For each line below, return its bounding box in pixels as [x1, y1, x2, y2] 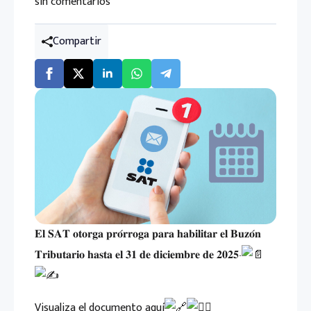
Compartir [53, 32, 101, 51]
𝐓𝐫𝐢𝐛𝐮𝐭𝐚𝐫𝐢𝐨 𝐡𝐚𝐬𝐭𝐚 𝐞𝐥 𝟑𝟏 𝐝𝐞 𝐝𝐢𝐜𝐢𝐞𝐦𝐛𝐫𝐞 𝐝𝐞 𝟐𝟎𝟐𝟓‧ [35, 245, 242, 264]
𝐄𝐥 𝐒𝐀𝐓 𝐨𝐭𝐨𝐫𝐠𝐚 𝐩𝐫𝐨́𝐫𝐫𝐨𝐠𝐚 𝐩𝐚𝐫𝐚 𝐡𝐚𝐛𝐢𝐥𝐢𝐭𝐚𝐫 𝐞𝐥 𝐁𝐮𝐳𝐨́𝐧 [35, 224, 261, 244]
